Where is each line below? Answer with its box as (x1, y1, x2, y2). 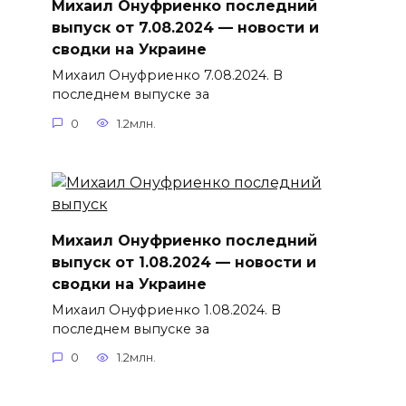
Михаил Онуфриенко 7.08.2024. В (51, 67, 283, 84)
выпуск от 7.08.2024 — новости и (51, 18, 319, 36)
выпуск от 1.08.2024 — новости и (51, 253, 316, 271)
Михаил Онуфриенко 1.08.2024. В (51, 301, 281, 318)
